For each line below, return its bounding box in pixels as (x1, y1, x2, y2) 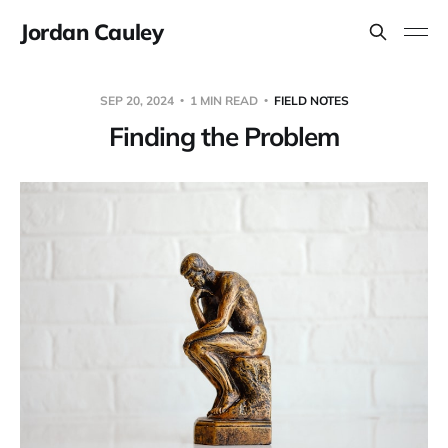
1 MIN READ (186, 92, 261, 108)
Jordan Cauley (20, 18, 164, 46)
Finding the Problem (109, 119, 339, 153)
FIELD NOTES (273, 92, 349, 108)
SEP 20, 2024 (99, 92, 177, 108)
